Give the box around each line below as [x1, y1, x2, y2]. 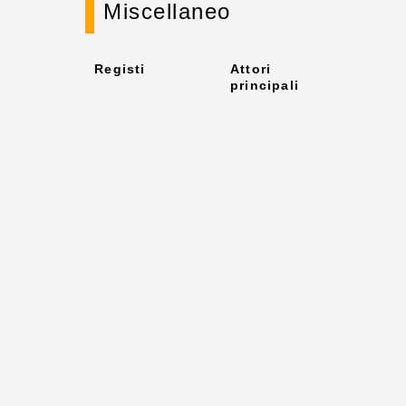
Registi [94, 62, 146, 76]
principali [230, 78, 300, 92]
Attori [230, 62, 272, 76]
